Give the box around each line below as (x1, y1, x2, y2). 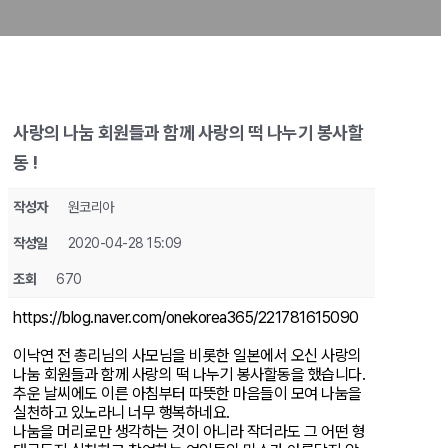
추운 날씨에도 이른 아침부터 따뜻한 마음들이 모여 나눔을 (13, 384, 362, 404)
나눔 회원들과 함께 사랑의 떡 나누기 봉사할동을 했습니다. (13, 365, 365, 385)
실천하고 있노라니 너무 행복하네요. (13, 403, 230, 423)
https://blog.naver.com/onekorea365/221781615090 (13, 308, 359, 328)
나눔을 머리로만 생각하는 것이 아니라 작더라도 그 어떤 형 (13, 422, 365, 442)
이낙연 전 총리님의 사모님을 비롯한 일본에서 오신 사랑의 (13, 346, 362, 366)
